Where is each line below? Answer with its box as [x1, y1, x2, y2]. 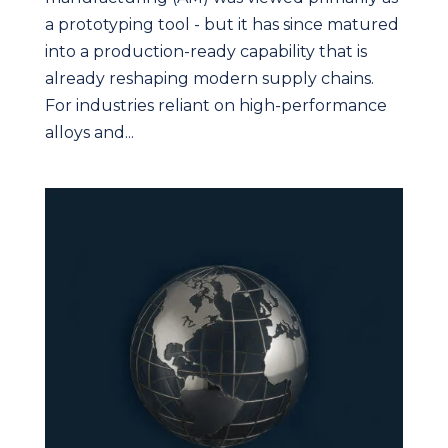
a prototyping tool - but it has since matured [44, 15, 399, 35]
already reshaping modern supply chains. [44, 69, 374, 89]
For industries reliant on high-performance [44, 96, 387, 116]
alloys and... [44, 123, 134, 143]
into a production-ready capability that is [44, 42, 367, 62]
